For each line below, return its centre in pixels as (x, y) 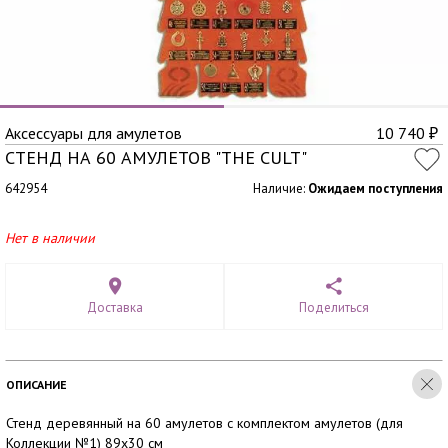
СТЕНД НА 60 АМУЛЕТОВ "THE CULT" (156, 157)
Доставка (114, 307)
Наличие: (280, 188)
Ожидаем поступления (375, 188)
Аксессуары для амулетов (93, 133)
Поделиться (333, 307)
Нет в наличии (50, 238)
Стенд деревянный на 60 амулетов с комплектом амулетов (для (204, 423)
